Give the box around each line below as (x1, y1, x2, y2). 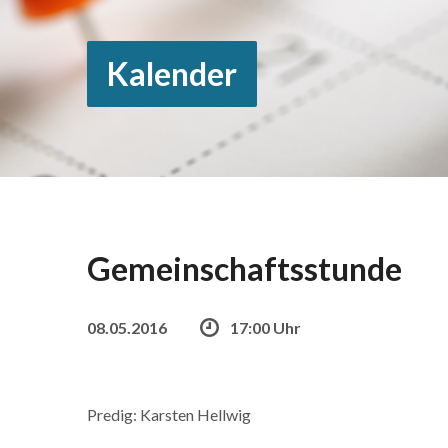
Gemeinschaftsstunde (87, 249, 402, 288)
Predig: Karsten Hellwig (87, 405, 251, 424)
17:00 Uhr (230, 318, 301, 337)
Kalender (107, 54, 237, 93)
